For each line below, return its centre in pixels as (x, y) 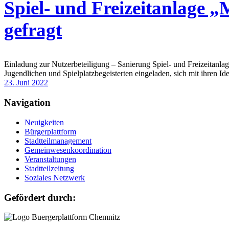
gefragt (33, 30)
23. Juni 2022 (26, 83)
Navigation (27, 103)
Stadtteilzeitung (49, 168)
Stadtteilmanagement (58, 141)
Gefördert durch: (40, 197)
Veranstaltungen (50, 159)
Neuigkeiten (44, 122)
